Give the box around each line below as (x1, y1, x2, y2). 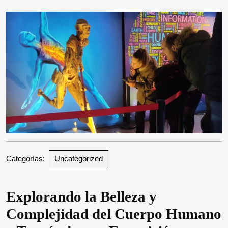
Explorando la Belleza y (6, 188, 157, 205)
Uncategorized (54, 154, 103, 163)
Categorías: (6, 154, 45, 163)
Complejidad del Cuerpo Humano (6, 205, 221, 222)
